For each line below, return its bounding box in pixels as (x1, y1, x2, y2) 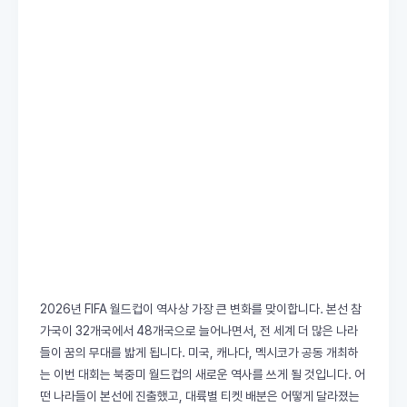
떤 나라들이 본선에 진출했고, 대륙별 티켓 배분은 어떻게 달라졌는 (40, 389, 360, 403)
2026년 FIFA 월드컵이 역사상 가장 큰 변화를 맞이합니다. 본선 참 (40, 302, 362, 316)
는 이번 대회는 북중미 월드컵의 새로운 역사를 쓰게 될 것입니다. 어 (40, 367, 365, 382)
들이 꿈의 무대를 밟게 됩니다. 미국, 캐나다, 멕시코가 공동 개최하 (40, 345, 359, 360)
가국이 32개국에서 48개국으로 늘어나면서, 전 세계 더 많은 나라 (40, 323, 358, 338)
